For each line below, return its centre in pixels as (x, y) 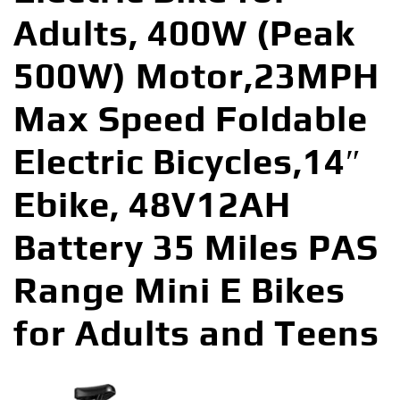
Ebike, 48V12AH (152, 205)
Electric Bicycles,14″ (187, 162)
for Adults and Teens (196, 333)
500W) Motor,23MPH (196, 76)
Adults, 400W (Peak (184, 33)
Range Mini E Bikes (179, 291)
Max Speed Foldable (191, 119)
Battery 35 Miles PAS (196, 248)
